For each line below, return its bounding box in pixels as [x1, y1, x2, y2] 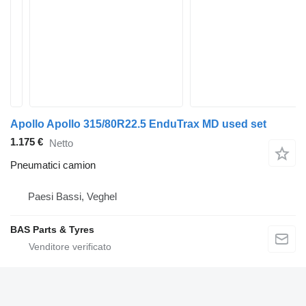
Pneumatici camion [10, 159, 96, 171]
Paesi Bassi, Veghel [28, 191, 117, 203]
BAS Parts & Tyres [10, 224, 94, 236]
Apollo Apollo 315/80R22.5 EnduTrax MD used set [10, 118, 266, 130]
